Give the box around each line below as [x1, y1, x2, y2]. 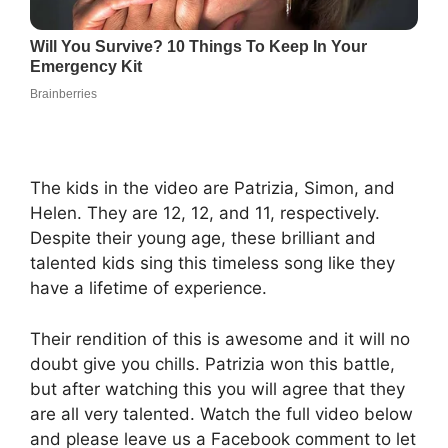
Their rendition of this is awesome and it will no [30, 328, 410, 349]
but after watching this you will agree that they [30, 378, 405, 399]
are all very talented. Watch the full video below [30, 403, 413, 424]
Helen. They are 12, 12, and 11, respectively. [30, 203, 380, 224]
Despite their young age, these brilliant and [30, 228, 376, 249]
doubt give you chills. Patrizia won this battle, [30, 353, 395, 374]
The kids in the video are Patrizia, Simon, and [30, 178, 395, 199]
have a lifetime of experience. [30, 278, 267, 299]
